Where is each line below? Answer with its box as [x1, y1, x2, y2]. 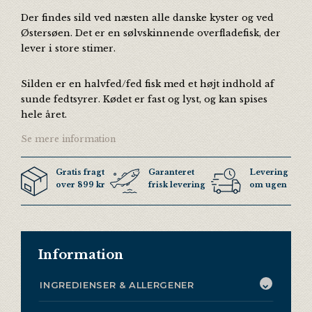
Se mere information [21, 134, 116, 145]
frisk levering [148, 180, 206, 189]
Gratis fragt [55, 167, 104, 177]
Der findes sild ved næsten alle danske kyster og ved [21, 12, 274, 24]
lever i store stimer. [21, 42, 116, 54]
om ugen [249, 180, 287, 189]
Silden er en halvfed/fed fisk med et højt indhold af [21, 77, 274, 89]
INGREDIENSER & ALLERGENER [40, 279, 194, 290]
